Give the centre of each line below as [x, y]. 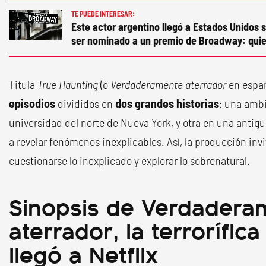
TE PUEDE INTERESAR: [103, 14]
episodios [32, 103]
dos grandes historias [167, 103]
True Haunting [68, 84]
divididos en [85, 103]
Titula [23, 84]
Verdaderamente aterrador [168, 84]
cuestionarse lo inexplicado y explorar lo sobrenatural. [129, 160]
